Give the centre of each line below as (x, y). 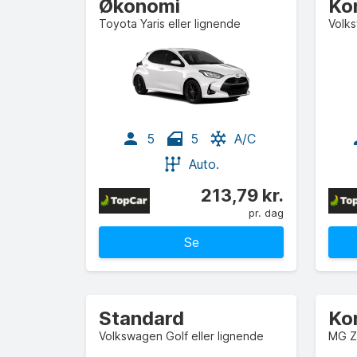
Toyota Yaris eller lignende (170, 24)
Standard (141, 318)
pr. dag (266, 213)
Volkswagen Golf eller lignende (181, 336)
